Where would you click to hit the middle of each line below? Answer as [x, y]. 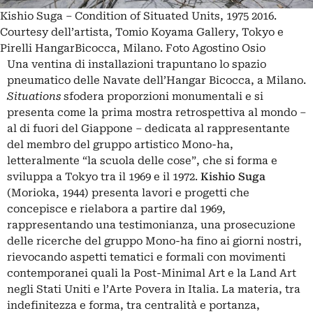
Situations [34, 96]
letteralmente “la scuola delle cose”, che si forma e [142, 160]
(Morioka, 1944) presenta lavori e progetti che [128, 192]
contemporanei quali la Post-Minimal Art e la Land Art [152, 273]
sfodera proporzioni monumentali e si [162, 96]
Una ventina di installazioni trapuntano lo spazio [137, 64]
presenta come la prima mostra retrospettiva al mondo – [156, 112]
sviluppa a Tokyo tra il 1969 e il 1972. [104, 176]
